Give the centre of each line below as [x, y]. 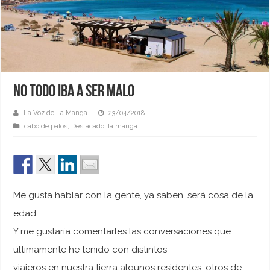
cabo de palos [46, 127]
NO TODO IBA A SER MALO [74, 93]
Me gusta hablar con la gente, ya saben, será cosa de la [133, 196]
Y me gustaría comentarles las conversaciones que [122, 232]
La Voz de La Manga [56, 113]
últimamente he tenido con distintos [90, 250]
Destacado [88, 127]
